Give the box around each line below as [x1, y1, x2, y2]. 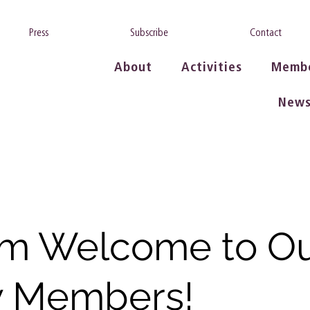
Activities [181, 59, 242, 75]
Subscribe [130, 26, 168, 39]
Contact [249, 26, 282, 39]
